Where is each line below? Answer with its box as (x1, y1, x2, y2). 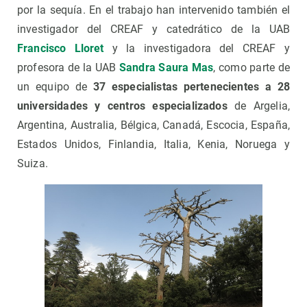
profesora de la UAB (17, 61, 119, 75)
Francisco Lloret (17, 42, 104, 56)
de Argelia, (227, 99, 290, 113)
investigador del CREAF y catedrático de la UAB (17, 23, 290, 36)
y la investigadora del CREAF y (103, 42, 291, 56)
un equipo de (17, 80, 93, 94)
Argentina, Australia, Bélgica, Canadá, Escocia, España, (17, 119, 290, 132)
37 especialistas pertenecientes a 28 (93, 80, 290, 94)
